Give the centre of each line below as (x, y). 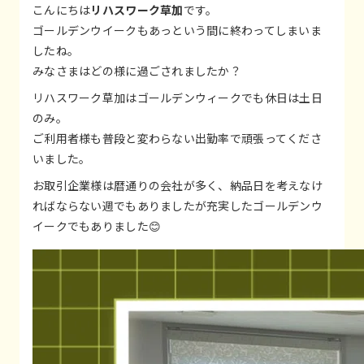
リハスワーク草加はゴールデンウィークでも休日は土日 (178, 97)
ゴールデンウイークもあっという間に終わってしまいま (177, 30)
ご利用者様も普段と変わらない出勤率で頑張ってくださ (177, 138)
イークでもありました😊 (97, 225)
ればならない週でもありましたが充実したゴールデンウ (178, 205)
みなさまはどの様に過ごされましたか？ (137, 70)
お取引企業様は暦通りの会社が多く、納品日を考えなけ (178, 185)
